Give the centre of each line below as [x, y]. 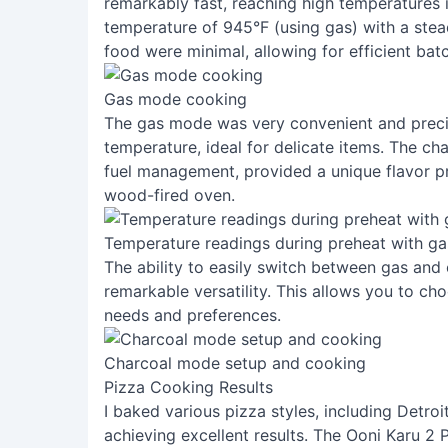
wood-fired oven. [169, 195]
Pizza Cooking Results [188, 387]
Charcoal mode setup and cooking [235, 363]
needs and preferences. [192, 315]
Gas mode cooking [175, 99]
